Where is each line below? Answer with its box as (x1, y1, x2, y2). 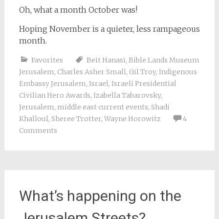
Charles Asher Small (57, 67, 126, 76)
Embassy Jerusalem (19, 79, 86, 88)
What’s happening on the (19, 187, 181, 204)
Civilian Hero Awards (19, 90, 90, 100)
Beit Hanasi (86, 55, 126, 65)
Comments (19, 126, 57, 135)
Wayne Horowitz (104, 114, 161, 123)
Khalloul (19, 114, 48, 123)
